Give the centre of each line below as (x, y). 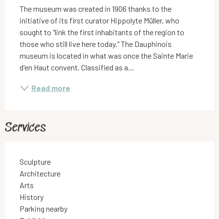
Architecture (40, 174)
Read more (51, 88)
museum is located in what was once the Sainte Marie (106, 56)
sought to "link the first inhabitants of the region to (102, 32)
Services (25, 129)
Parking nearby (44, 209)
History (32, 197)
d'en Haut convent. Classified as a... (77, 67)
